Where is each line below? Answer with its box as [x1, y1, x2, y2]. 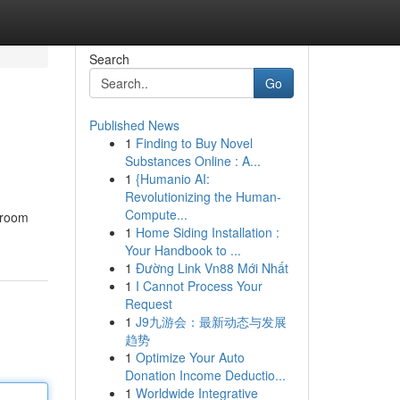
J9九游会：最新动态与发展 [135, 312, 287, 330]
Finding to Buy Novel [135, 134, 253, 152]
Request [124, 295, 172, 312]
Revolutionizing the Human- [124, 187, 281, 205]
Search [88, 50, 129, 68]
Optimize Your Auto [135, 348, 245, 366]
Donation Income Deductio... [124, 366, 286, 384]
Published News [88, 116, 179, 134]
